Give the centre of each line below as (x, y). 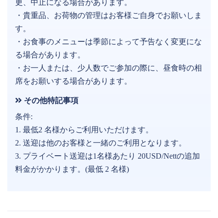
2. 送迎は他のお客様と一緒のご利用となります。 (101, 143)
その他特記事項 (50, 100)
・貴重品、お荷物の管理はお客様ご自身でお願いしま (109, 15)
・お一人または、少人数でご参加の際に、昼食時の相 (109, 68)
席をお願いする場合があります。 (73, 81)
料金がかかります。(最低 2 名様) (72, 169)
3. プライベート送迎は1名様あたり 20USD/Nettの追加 (108, 156)
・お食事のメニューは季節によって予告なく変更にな (109, 41)
